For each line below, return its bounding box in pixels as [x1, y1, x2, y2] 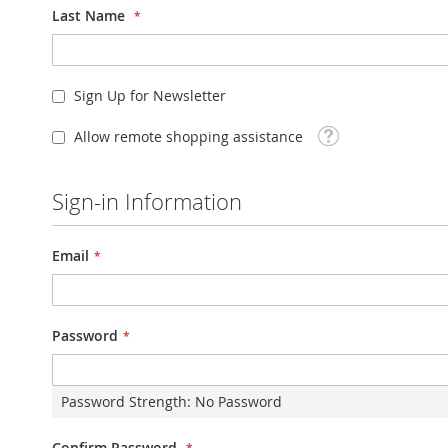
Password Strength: [61, 391, 195, 411]
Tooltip [317, 123, 362, 143]
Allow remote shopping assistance [74, 127, 303, 147]
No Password [195, 391, 282, 411]
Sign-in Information [52, 186, 242, 216]
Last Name [52, 6, 125, 26]
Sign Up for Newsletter [74, 86, 226, 106]
